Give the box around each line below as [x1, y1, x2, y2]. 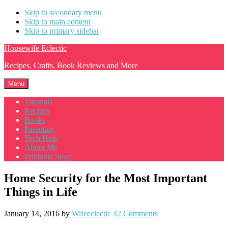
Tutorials [24, 97, 52, 106]
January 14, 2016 [4, 209, 60, 218]
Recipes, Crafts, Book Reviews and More [4, 61, 138, 70]
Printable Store [24, 152, 72, 161]
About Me [24, 143, 58, 152]
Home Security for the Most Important [4, 171, 207, 185]
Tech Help [24, 134, 58, 142]
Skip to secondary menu [24, 8, 102, 17]
